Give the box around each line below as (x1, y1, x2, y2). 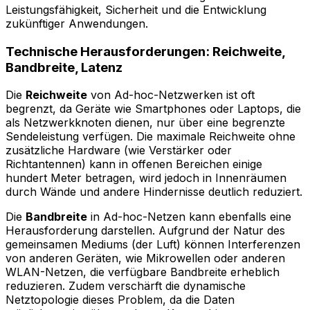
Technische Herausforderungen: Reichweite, (6, 43, 285, 60)
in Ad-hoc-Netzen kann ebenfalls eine (87, 210, 291, 224)
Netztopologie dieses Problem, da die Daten (6, 293, 235, 307)
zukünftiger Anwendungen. (6, 16, 148, 30)
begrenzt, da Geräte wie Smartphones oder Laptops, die (6, 102, 301, 116)
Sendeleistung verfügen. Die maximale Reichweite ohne (6, 129, 295, 144)
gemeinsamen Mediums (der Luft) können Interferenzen (6, 237, 300, 252)
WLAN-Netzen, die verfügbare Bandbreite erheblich (6, 265, 280, 280)
